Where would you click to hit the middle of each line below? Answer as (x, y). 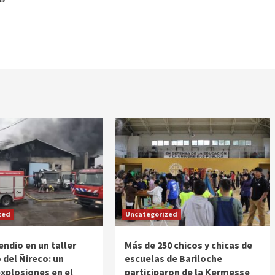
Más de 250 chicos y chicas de (188, 245)
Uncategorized (151, 214)
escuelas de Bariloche (173, 258)
